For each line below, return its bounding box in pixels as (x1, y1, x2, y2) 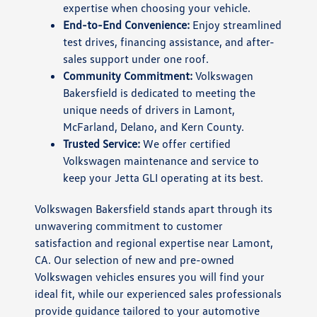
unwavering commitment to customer (35, 218, 224, 233)
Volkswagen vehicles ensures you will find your (35, 269, 265, 284)
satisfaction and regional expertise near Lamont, (35, 235, 274, 250)
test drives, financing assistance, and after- (63, 34, 275, 49)
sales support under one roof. (63, 51, 209, 66)
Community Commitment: (63, 68, 193, 83)
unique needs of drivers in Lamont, (63, 102, 236, 117)
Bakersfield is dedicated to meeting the (63, 85, 256, 100)
